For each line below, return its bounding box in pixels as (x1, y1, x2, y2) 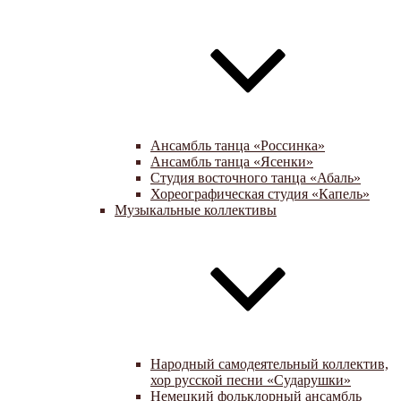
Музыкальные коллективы (115, 202, 277, 218)
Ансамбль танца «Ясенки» (150, 154, 313, 169)
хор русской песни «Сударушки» (150, 372, 351, 388)
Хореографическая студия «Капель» (150, 186, 370, 201)
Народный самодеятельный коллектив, (150, 356, 388, 371)
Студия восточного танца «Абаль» (150, 170, 361, 185)
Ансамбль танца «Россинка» (150, 138, 325, 153)
